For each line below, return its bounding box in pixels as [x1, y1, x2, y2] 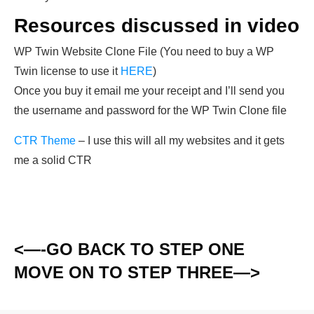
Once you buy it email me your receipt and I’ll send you [14, 85, 285, 97]
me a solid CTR [14, 154, 92, 166]
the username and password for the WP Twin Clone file [14, 104, 287, 116]
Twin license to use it [14, 65, 121, 77]
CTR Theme [14, 135, 76, 146]
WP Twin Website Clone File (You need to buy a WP [14, 46, 274, 57]
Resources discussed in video [14, 15, 299, 36]
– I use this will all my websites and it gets [76, 135, 285, 146]
